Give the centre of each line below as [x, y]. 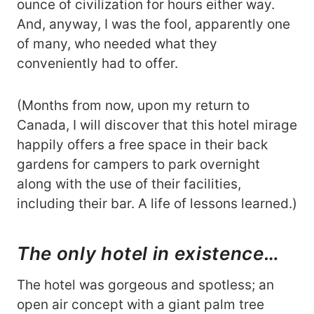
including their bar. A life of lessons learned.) [157, 204]
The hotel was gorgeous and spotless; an [145, 285]
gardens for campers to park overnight [138, 165]
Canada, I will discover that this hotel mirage [157, 125]
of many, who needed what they [117, 44]
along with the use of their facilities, [129, 184]
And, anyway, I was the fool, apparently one [153, 25]
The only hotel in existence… [148, 254]
